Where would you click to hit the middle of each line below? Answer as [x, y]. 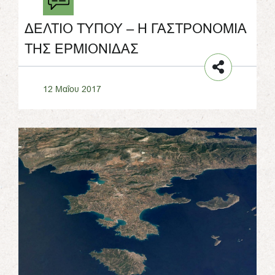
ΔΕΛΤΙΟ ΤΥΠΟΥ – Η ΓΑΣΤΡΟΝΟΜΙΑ [135, 29]
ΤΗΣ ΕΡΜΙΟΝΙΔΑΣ [82, 49]
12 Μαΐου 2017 [72, 89]
